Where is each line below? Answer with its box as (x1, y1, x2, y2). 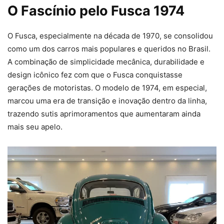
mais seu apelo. (7, 121, 62, 131)
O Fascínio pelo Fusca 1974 (7, 2, 184, 19)
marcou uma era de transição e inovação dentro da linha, (7, 95, 207, 105)
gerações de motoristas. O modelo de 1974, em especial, (7, 82, 207, 92)
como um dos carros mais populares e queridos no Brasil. (7, 43, 210, 53)
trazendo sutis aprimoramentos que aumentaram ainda (7, 108, 200, 118)
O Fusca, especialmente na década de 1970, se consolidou (7, 30, 213, 40)
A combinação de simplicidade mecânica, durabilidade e (7, 56, 204, 66)
